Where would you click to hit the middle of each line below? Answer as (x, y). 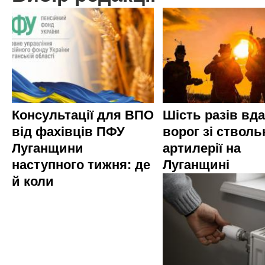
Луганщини (48, 148)
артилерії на (202, 148)
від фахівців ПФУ (68, 132)
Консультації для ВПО (83, 115)
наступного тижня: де (81, 165)
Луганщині (196, 165)
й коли (33, 182)
